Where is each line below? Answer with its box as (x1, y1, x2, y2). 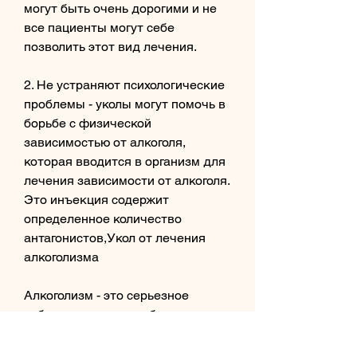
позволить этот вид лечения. (24, 38, 197, 54)
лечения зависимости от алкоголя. (24, 172, 229, 188)
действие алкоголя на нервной (24, 325, 207, 341)
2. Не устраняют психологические (24, 76, 225, 92)
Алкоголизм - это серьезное (24, 287, 189, 303)
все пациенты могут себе (24, 19, 175, 35)
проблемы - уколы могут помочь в (24, 96, 226, 112)
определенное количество (24, 210, 182, 226)
